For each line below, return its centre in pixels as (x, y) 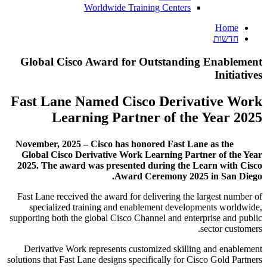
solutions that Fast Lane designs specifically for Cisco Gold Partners (135, 259)
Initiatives (238, 74)
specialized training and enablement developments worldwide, (146, 207)
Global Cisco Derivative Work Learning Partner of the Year (142, 154)
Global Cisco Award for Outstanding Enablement (141, 61)
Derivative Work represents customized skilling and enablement (143, 249)
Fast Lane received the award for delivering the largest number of (140, 196)
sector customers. (231, 228)
